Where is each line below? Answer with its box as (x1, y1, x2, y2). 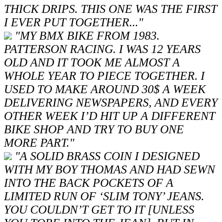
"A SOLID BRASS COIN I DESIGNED (15, 150, 200, 163)
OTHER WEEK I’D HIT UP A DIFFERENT (4, 110, 215, 123)
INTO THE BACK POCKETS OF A (4, 176, 173, 190)
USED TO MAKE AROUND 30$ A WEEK (4, 83, 206, 96)
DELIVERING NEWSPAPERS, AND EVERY (4, 96, 218, 110)
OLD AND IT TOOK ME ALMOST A (4, 56, 180, 69)
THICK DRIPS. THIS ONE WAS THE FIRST (4, 2, 217, 16)
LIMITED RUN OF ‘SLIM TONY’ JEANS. (4, 190, 204, 203)
